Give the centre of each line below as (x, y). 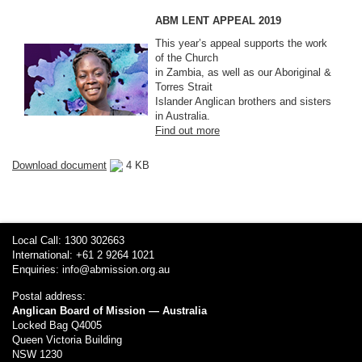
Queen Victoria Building (67, 339)
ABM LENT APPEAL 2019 (218, 20)
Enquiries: (37, 269)
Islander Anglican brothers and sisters (243, 101)
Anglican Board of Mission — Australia (109, 310)
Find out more (187, 130)
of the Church (187, 57)
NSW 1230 (37, 354)
